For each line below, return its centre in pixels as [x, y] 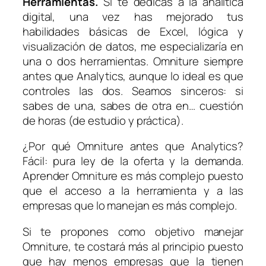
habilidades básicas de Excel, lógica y [133, 31]
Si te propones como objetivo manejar [133, 231]
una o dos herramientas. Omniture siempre [133, 61]
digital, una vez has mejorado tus [133, 16]
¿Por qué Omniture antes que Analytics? [133, 146]
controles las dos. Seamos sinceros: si [133, 91]
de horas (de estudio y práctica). [103, 120]
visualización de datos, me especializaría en [133, 46]
